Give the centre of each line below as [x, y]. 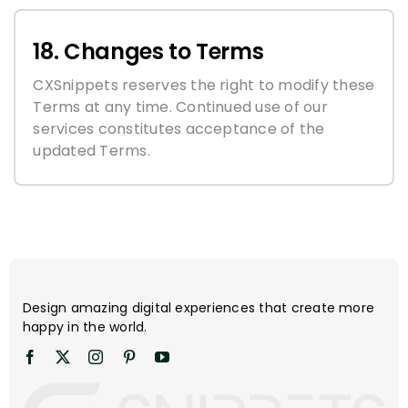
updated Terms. [92, 150]
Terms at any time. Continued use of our [180, 107]
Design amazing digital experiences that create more [199, 308]
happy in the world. [85, 327]
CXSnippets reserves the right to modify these [204, 85]
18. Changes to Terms [148, 51]
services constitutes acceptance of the [179, 128]
